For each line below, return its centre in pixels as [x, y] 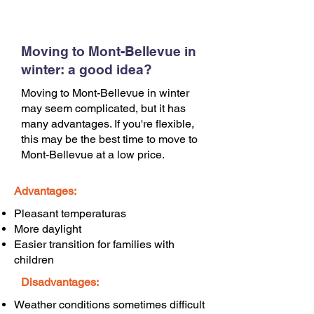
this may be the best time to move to [109, 139]
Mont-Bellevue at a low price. [93, 155]
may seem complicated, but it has [103, 108]
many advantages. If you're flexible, [108, 124]
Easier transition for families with [94, 244]
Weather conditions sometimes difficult [109, 305]
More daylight [48, 229]
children [34, 260]
